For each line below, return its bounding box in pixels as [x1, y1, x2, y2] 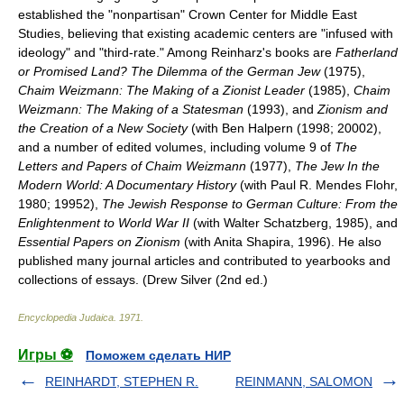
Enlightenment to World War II [18, 216, 189, 230]
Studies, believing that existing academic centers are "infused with [18, 26, 393, 41]
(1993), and [243, 102, 317, 116]
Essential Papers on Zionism [18, 234, 180, 249]
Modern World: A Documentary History [18, 178, 236, 192]
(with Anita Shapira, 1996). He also [180, 234, 381, 249]
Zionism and [317, 102, 388, 116]
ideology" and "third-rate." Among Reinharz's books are [18, 45, 335, 60]
